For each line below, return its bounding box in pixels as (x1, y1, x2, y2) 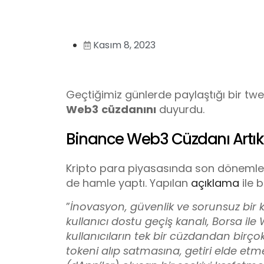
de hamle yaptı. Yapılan (66, 176, 191, 191)
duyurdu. (156, 101, 204, 117)
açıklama (191, 176, 239, 191)
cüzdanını (101, 101, 156, 117)
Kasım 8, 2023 (93, 38, 156, 52)
